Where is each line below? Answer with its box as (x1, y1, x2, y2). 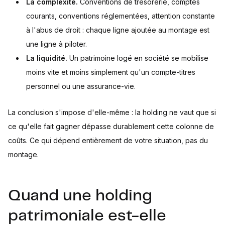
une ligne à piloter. (26, 40, 87, 49)
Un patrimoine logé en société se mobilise (67, 54, 208, 63)
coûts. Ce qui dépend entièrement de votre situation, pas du (8, 136, 208, 145)
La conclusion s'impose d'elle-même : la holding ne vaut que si (8, 108, 216, 117)
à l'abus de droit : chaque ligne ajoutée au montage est (26, 26, 209, 35)
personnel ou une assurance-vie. (26, 82, 136, 91)
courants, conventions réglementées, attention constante (26, 12, 215, 21)
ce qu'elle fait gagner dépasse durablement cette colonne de (8, 122, 214, 131)
